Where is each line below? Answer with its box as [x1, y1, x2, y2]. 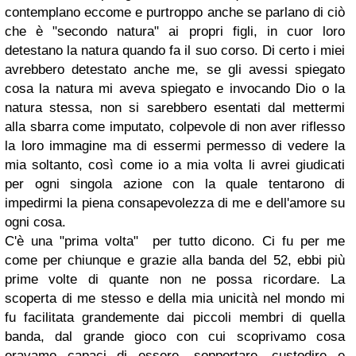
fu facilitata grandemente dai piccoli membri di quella [5, 310, 345, 326]
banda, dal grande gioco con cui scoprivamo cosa [5, 329, 345, 345]
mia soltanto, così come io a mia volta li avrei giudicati [5, 157, 345, 173]
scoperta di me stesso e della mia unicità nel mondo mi [5, 291, 345, 307]
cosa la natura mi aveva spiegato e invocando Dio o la [5, 81, 345, 97]
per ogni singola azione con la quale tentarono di [5, 176, 345, 192]
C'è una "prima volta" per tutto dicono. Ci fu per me [5, 234, 345, 250]
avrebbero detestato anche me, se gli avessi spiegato [5, 62, 345, 78]
